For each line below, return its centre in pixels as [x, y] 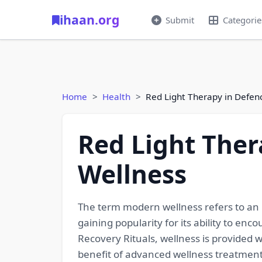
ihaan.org [89, 20]
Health [116, 96]
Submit [180, 20]
